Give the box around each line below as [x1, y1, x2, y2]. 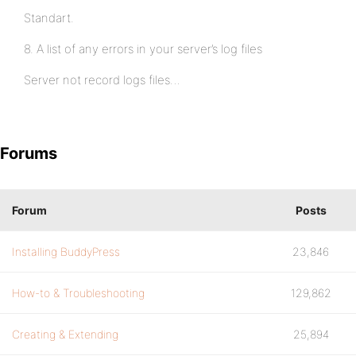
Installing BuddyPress [12, 245, 120, 258]
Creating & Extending [12, 327, 118, 341]
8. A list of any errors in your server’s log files [24, 41, 262, 56]
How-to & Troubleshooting [12, 286, 145, 300]
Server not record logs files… [24, 72, 180, 87]
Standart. [24, 10, 74, 25]
